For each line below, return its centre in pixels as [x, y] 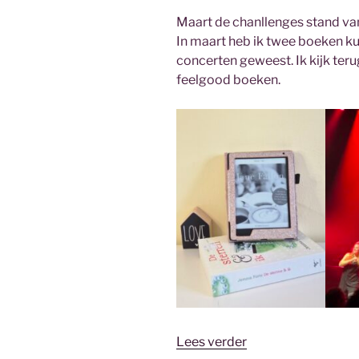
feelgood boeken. [228, 79]
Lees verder [212, 342]
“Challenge [278, 341]
